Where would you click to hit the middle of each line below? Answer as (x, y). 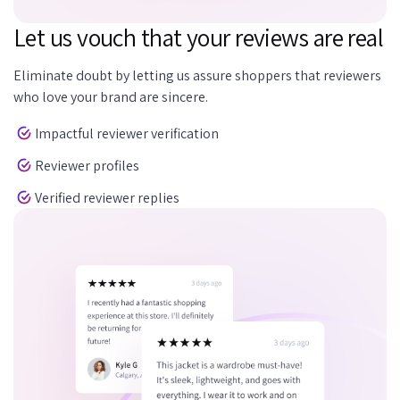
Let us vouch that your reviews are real (199, 37)
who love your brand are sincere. (111, 97)
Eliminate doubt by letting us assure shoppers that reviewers (197, 76)
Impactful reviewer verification (127, 133)
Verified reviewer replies (107, 197)
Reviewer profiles (87, 165)
